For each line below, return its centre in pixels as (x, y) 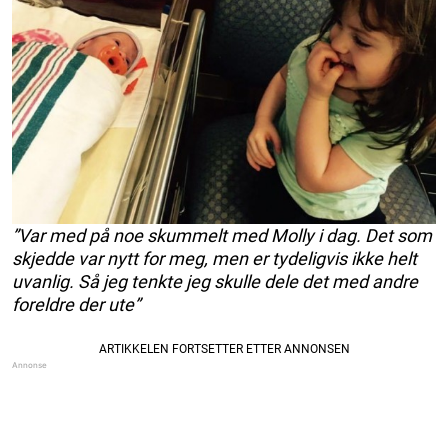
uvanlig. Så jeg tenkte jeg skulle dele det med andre (215, 281)
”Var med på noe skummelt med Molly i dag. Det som (222, 235)
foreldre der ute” (76, 304)
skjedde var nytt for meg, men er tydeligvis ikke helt (214, 258)
